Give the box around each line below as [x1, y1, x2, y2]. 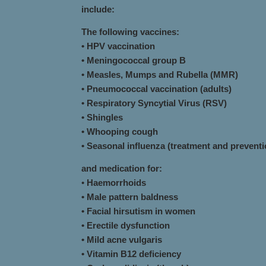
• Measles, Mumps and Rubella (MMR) [81, 69, 238, 80]
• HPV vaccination [81, 41, 155, 51]
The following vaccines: [81, 27, 179, 37]
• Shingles [81, 112, 123, 122]
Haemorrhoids [84, 178, 146, 188]
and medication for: [81, 163, 162, 173]
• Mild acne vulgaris [81, 235, 162, 245]
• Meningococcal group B [81, 55, 186, 65]
